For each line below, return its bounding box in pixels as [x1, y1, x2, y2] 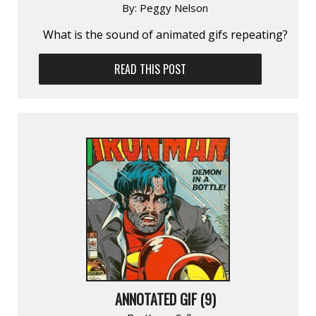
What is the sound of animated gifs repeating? [42, 26, 288, 42]
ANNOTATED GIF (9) [114, 288, 216, 310]
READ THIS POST [114, 60, 187, 78]
